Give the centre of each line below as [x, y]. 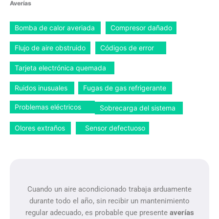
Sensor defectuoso [115, 128]
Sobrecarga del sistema [138, 108]
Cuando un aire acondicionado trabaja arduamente [109, 189]
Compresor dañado [141, 28]
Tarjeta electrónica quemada [60, 68]
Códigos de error [127, 48]
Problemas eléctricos [48, 107]
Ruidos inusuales [41, 88]
